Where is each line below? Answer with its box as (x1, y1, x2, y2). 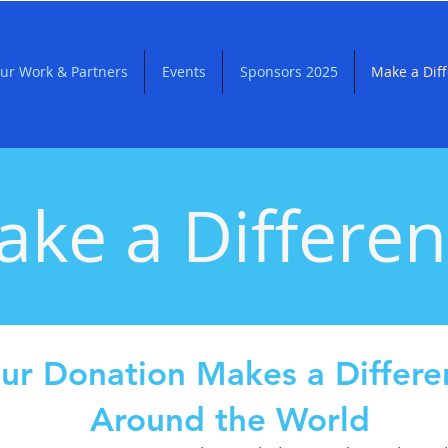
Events (161, 62, 206, 81)
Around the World (89, 399, 370, 439)
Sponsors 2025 (239, 62, 338, 81)
